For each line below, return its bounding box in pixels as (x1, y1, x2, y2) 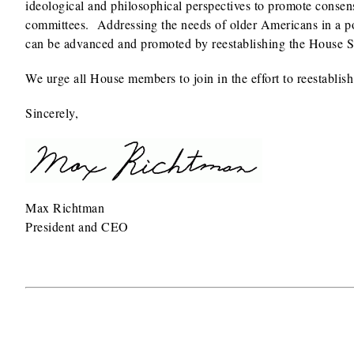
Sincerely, (25, 104, 78, 121)
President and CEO (25, 218, 129, 235)
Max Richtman (25, 199, 104, 216)
